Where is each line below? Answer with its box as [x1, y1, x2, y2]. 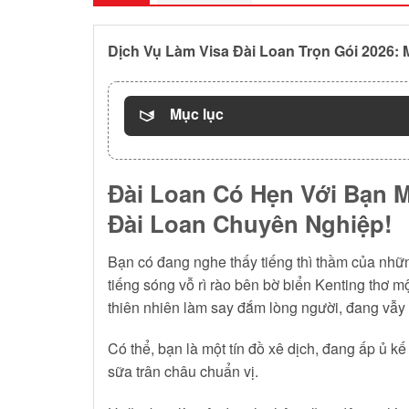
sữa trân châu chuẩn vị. [108, 361, 258, 383]
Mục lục [170, 103, 224, 125]
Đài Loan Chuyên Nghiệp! [108, 205, 393, 240]
